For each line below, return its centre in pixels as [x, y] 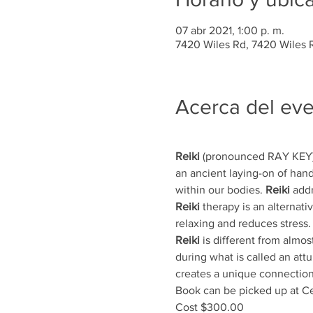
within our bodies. [220, 189]
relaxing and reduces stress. [243, 223]
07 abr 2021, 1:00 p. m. [230, 30]
